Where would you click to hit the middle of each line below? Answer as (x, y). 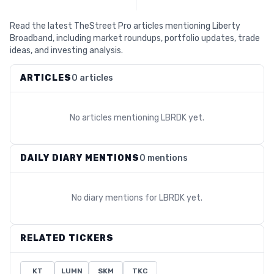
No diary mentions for (115, 198)
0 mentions (164, 158)
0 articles (92, 78)
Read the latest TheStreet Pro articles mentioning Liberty (125, 26)
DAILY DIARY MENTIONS (80, 158)
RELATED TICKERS (67, 238)
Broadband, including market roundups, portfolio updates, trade (135, 38)
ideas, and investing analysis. (66, 50)
